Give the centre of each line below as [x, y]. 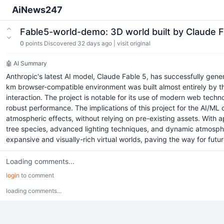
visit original [134, 43]
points [34, 43]
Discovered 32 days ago [78, 43]
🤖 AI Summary [26, 63]
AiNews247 [37, 10]
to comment [37, 175]
